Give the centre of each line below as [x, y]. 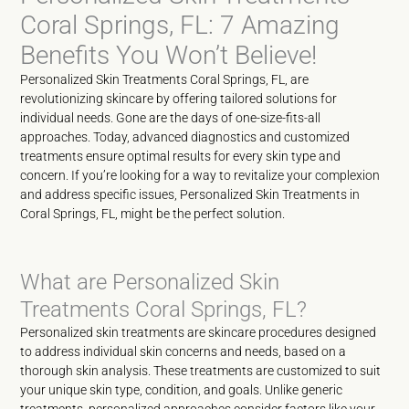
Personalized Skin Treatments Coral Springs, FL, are [165, 79]
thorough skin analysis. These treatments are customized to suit [201, 371]
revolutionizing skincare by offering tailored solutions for [179, 99]
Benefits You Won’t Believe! [169, 55]
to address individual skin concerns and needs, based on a [184, 351]
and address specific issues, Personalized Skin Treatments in [190, 194]
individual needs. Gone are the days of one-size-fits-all [171, 118]
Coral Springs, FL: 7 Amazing [180, 25]
